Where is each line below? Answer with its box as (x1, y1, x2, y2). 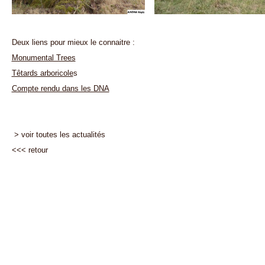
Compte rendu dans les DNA (11, 84, 109, 93)
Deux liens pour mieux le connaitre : (11, 38, 135, 47)
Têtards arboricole (11, 69, 73, 78)
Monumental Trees (11, 53, 76, 63)
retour (28, 146, 48, 155)
